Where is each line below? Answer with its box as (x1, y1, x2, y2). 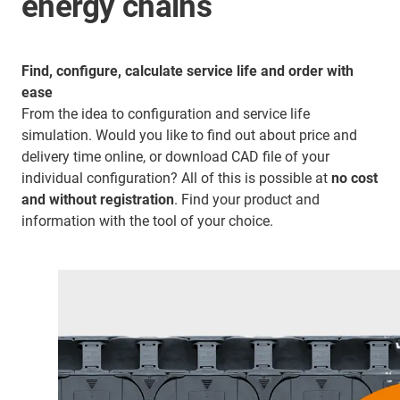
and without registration (21, 191, 174, 208)
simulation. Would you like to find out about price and (21, 127, 357, 144)
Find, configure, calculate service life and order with (21, 62, 354, 79)
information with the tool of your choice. (21, 212, 273, 229)
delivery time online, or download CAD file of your (21, 148, 329, 165)
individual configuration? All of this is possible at (21, 170, 331, 187)
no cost (331, 170, 378, 187)
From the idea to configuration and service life (21, 105, 310, 122)
